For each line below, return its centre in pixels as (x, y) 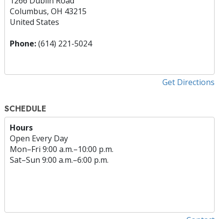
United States (34, 22)
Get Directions (188, 82)
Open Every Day (39, 138)
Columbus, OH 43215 (48, 11)
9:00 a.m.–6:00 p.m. (75, 160)
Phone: (23, 43)
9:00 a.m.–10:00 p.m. (78, 149)
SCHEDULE (25, 109)
